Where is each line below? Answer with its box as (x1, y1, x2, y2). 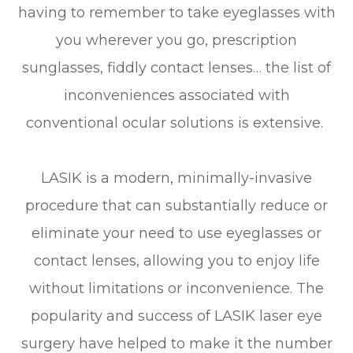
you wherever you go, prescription (56, 31, 297, 49)
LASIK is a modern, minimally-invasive (41, 169, 312, 187)
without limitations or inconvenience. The (29, 279, 324, 297)
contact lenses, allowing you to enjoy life (33, 251, 320, 269)
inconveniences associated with (63, 86, 290, 104)
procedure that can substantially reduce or (25, 196, 328, 214)
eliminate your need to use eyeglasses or (32, 224, 321, 242)
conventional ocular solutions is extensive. (26, 113, 327, 132)
